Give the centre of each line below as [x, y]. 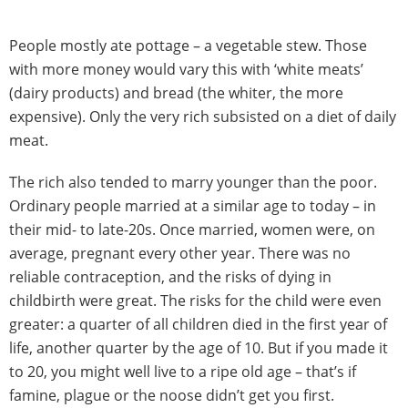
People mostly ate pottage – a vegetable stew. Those [188, 46]
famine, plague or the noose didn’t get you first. [172, 395]
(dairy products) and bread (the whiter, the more [176, 93]
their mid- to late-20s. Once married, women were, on [192, 229]
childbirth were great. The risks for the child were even [195, 301]
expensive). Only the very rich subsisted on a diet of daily [203, 117]
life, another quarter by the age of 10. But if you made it [199, 348]
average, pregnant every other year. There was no [180, 253]
